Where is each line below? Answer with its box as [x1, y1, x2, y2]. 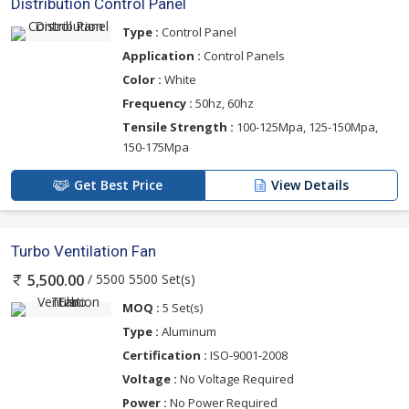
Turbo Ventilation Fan [11, 241, 156, 260]
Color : [122, 70, 162, 88]
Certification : [122, 346, 207, 363]
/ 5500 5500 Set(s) [84, 269, 195, 288]
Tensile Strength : [122, 118, 234, 135]
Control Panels [201, 47, 285, 64]
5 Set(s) [160, 299, 203, 316]
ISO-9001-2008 [207, 346, 288, 363]
